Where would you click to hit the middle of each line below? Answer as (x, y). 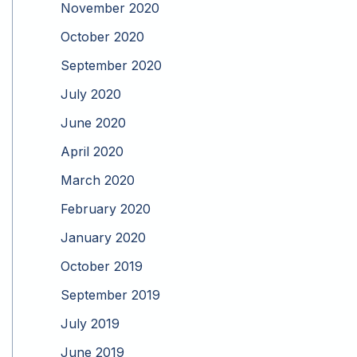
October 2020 (102, 37)
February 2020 (106, 209)
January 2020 (103, 238)
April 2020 (92, 152)
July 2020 (91, 94)
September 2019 (110, 295)
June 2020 (93, 123)
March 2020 (98, 180)
